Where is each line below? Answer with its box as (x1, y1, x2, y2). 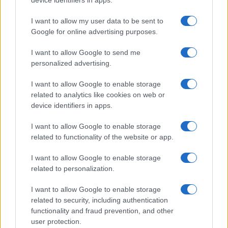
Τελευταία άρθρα (16, 197, 72, 206)
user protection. (31, 217, 81, 225)
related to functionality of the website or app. (31, 133, 174, 141)
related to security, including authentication (31, 196, 168, 204)
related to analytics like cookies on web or (31, 91, 165, 99)
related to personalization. (31, 164, 115, 173)
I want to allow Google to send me (31, 48, 140, 56)
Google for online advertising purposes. (31, 27, 158, 36)
